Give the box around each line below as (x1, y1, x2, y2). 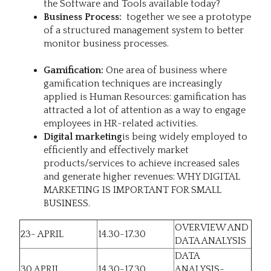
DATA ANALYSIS (175, 235, 246, 247)
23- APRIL (21, 229, 64, 240)
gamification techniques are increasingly (44, 78, 222, 90)
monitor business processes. (44, 38, 169, 50)
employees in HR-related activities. (44, 118, 198, 129)
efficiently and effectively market (44, 145, 189, 156)
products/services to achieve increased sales (44, 158, 240, 169)
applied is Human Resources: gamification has (44, 91, 246, 103)
